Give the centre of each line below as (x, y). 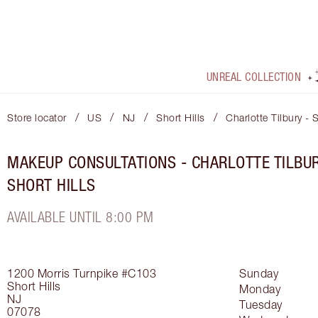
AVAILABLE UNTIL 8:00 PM (81, 217)
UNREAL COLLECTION (254, 77)
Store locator (37, 118)
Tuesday (261, 305)
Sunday (259, 274)
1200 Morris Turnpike (62, 274)
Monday (260, 289)
